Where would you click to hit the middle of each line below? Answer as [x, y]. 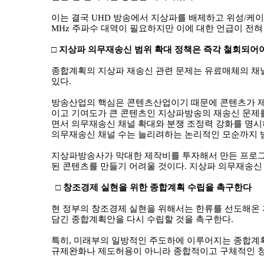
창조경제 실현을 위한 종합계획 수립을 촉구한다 [157, 187]
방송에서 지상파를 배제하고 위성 [179, 18]
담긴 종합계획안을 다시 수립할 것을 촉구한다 [141, 219]
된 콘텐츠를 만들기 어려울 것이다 [118, 166]
